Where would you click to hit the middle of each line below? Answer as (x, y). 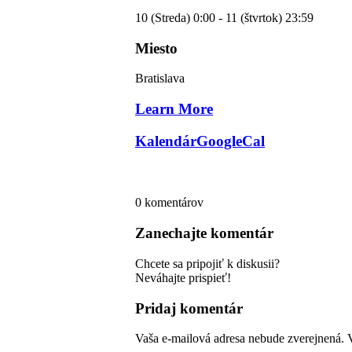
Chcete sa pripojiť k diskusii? (207, 263)
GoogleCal (231, 141)
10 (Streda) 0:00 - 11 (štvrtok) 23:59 (224, 17)
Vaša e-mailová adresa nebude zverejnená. (240, 339)
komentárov (174, 203)
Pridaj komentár (189, 308)
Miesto (156, 48)
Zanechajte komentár (204, 233)
